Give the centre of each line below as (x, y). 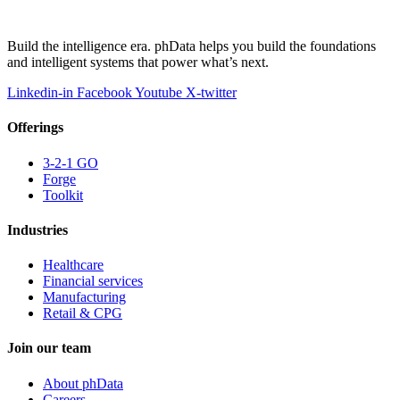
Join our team (49, 348)
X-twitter (211, 92)
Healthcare (73, 265)
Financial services (93, 281)
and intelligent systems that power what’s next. (138, 62)
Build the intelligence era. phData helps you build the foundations (192, 46)
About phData (83, 383)
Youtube (158, 92)
